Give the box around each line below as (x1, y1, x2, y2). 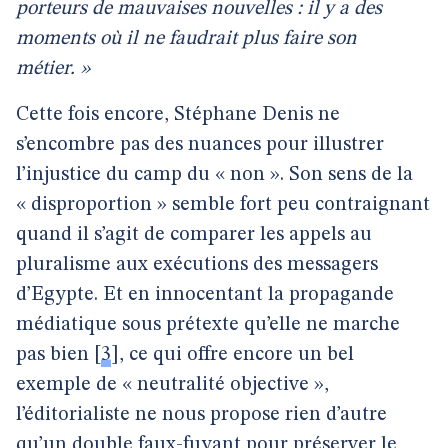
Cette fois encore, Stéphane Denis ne (16, 105, 340, 125)
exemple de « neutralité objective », (16, 375, 329, 395)
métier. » (16, 59, 90, 79)
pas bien (16, 345, 89, 365)
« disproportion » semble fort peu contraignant (16, 195, 430, 215)
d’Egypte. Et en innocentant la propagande (16, 285, 394, 305)
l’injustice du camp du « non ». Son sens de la (16, 165, 413, 185)
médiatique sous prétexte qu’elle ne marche (16, 315, 400, 335)
